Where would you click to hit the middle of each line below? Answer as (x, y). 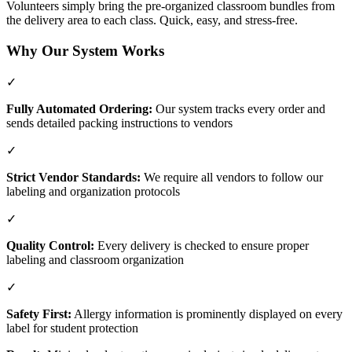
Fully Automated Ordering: (79, 108)
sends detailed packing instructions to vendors (119, 123)
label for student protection (72, 328)
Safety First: (39, 313)
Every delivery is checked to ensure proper (202, 245)
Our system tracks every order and (239, 108)
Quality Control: (50, 245)
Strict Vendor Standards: (73, 177)
